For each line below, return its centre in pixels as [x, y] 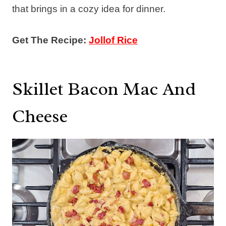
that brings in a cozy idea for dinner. [89, 9]
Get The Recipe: [50, 40]
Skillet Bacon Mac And [104, 89]
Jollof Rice [113, 40]
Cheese [40, 116]
